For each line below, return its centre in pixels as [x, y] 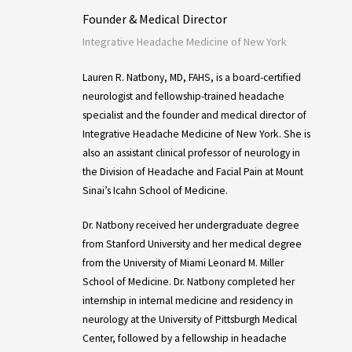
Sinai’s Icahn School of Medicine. [155, 191]
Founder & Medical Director [154, 19]
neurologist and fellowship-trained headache [183, 96]
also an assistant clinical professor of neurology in [191, 153]
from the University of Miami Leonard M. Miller [183, 263]
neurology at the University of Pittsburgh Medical [189, 319]
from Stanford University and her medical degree [192, 244]
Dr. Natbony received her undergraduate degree [191, 225]
